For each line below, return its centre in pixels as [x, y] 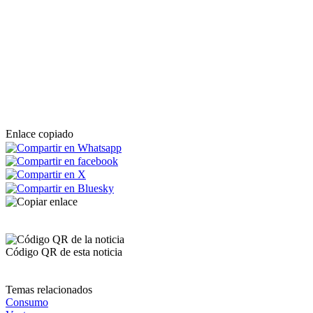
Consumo [27, 302]
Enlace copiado [39, 134]
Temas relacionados [49, 289]
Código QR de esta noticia [64, 252]
